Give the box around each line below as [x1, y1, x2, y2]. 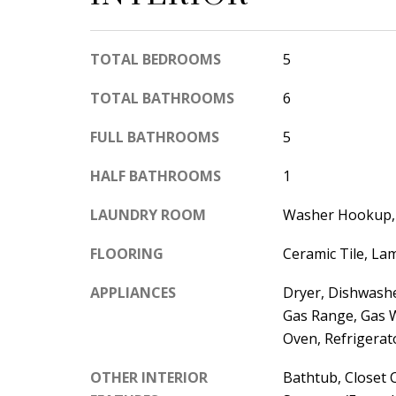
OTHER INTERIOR [90, 368, 208, 387]
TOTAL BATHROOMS [90, 88, 234, 108]
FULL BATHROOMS [90, 127, 219, 147]
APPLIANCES [90, 283, 176, 302]
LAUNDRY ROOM [90, 205, 206, 225]
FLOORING [90, 244, 164, 263]
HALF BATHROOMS [90, 166, 221, 186]
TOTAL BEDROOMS [90, 49, 221, 69]
